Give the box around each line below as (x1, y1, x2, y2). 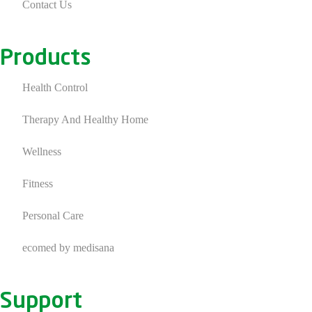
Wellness (22, 145, 61, 157)
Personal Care (22, 209, 84, 221)
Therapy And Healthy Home (22, 113, 148, 125)
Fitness (22, 177, 53, 189)
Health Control (22, 81, 88, 94)
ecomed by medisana (22, 241, 114, 253)
